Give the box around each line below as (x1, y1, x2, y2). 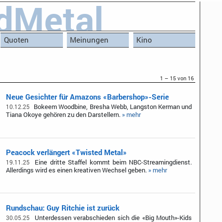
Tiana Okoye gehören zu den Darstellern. (6, 110, 122, 119)
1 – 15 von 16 (160, 75, 194, 82)
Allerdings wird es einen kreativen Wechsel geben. (6, 166, 149, 175)
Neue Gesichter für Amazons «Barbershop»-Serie (6, 92, 169, 102)
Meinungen (70, 35, 109, 45)
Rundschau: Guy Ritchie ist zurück (6, 202, 120, 213)
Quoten (3, 35, 29, 45)
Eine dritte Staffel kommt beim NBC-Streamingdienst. (32, 158, 192, 167)
